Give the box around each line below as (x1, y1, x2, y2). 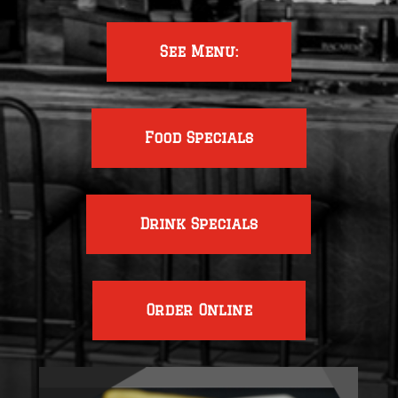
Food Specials (144, 129, 253, 146)
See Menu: (159, 43, 238, 60)
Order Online (145, 301, 252, 318)
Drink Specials (139, 215, 259, 232)
